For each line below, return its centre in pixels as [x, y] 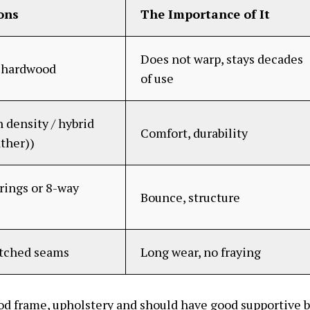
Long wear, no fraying [201, 252]
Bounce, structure [190, 197]
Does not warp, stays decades [222, 58]
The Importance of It [205, 13]
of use [157, 78]
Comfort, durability [194, 133]
